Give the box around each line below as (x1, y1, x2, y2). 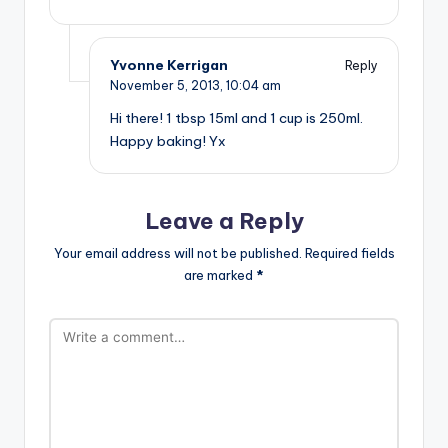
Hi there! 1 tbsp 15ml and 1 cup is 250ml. (110, 109, 363, 128)
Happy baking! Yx (110, 132, 226, 151)
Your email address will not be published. (53, 245, 302, 262)
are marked (184, 267, 256, 284)
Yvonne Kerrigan (110, 56, 228, 75)
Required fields (304, 245, 395, 262)
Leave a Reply (144, 207, 304, 236)
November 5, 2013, (110, 78, 226, 94)
